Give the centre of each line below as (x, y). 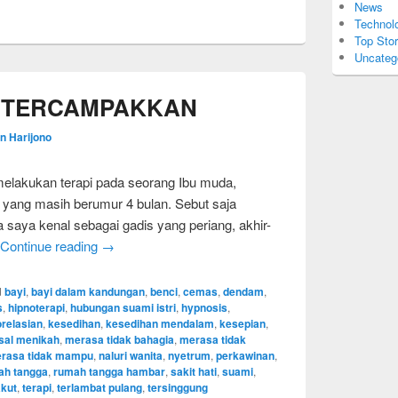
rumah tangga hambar (109, 371)
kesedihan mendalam (160, 323)
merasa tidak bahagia (119, 339)
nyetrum (189, 355)
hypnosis (204, 307)
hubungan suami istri (123, 307)
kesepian (243, 323)
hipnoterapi (36, 307)
